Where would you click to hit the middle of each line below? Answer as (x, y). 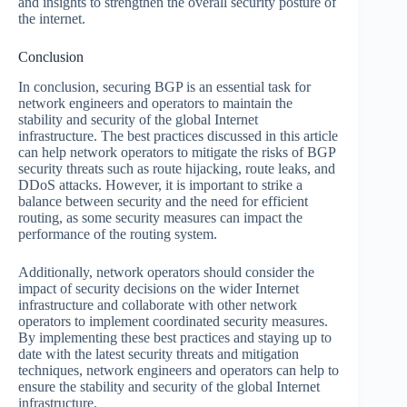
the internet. (52, 18)
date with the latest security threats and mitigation (159, 353)
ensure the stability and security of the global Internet (169, 386)
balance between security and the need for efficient (163, 201)
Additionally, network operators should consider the (166, 272)
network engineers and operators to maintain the (155, 103)
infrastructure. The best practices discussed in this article (178, 135)
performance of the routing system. (118, 233)
